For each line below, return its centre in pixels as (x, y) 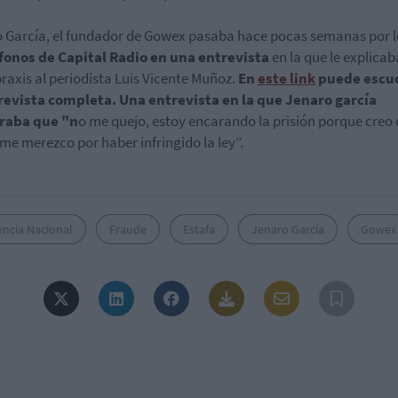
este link (287, 78)
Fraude (128, 229)
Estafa (199, 229)
